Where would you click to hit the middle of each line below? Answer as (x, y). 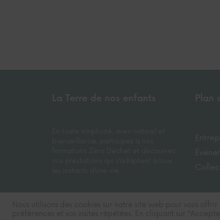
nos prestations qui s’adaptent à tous (112, 161)
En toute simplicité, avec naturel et (109, 132)
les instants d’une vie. (87, 171)
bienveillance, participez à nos (103, 141)
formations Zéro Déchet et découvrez (114, 151)
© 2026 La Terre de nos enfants (101, 212)
